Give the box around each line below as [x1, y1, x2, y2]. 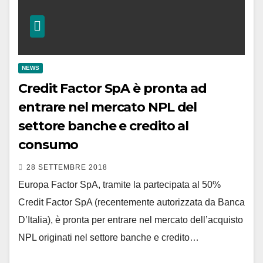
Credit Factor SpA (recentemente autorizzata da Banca [18, 197, 245, 207]
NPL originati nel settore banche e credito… [18, 232, 199, 242]
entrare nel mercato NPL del [18, 99, 197, 115]
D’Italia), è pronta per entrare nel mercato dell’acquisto [18, 214, 243, 225]
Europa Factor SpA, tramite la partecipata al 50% [18, 179, 221, 190]
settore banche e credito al [18, 117, 189, 134]
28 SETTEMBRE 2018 [26, 163, 107, 171]
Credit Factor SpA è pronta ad [18, 80, 207, 96]
